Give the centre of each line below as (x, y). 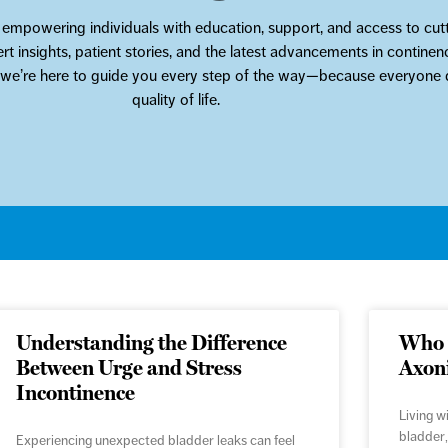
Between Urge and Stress (128, 368)
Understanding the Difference (151, 343)
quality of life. (175, 99)
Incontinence (75, 393)
